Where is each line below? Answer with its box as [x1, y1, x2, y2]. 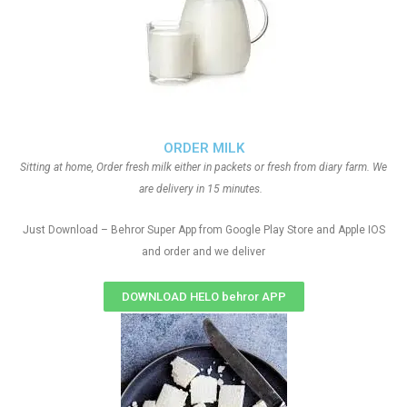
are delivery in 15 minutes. [139, 183, 268, 195]
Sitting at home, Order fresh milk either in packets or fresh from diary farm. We [20, 161, 387, 174]
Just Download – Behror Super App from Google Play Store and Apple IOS [22, 223, 385, 236]
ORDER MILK [163, 140, 244, 156]
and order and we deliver [142, 245, 265, 258]
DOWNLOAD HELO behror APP [121, 290, 286, 303]
